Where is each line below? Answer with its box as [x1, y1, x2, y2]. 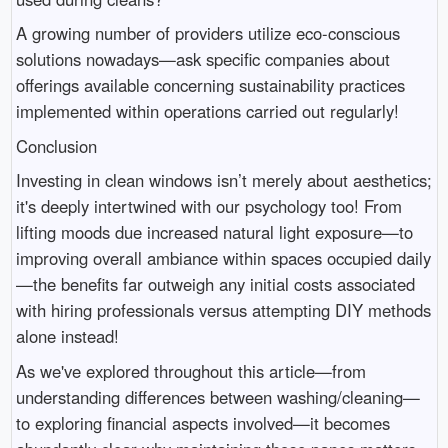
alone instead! [15, 324, 119, 349]
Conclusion [15, 133, 97, 158]
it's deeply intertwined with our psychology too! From [15, 194, 402, 219]
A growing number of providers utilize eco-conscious [15, 21, 400, 46]
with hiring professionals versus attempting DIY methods [15, 298, 431, 323]
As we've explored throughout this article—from [15, 358, 366, 383]
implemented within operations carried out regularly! [15, 99, 399, 124]
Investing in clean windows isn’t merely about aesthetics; [15, 168, 432, 193]
